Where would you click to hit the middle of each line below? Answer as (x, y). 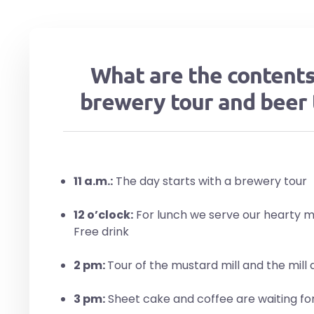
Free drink (101, 231)
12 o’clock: (103, 214)
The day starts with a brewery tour (210, 181)
